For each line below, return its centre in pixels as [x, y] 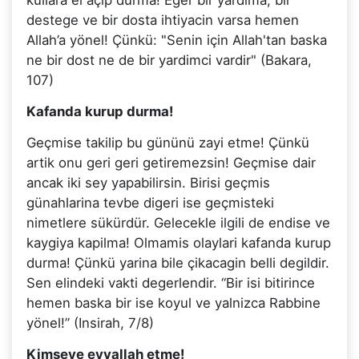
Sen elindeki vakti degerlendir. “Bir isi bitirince [170, 282]
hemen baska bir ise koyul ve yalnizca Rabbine [173, 303]
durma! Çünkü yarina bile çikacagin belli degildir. [177, 262]
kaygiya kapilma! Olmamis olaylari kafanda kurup [178, 242]
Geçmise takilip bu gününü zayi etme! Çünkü [167, 142]
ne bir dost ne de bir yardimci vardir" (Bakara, [169, 60]
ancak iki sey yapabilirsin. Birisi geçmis [148, 182]
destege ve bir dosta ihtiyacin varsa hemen [162, 20]
